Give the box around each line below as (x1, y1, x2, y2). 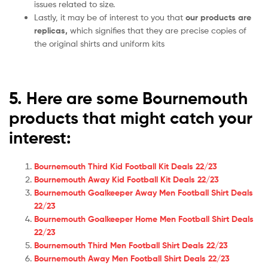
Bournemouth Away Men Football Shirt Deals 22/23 (34, 253, 230, 264)
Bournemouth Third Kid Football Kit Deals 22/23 (34, 161, 217, 172)
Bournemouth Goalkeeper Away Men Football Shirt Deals (34, 187, 253, 198)
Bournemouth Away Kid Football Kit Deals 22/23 (34, 174, 219, 185)
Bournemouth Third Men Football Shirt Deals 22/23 (34, 240, 228, 251)
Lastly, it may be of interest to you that (34, 12, 183, 23)
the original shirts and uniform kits (34, 38, 165, 49)
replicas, (34, 25, 68, 36)
